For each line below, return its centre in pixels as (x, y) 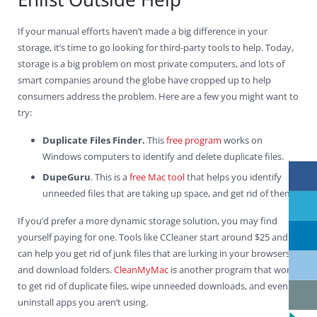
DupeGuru (67, 177)
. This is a (110, 177)
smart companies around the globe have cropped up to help (144, 80)
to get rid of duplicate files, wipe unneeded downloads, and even (153, 286)
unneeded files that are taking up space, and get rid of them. (169, 194)
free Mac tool (158, 177)
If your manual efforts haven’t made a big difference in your (143, 31)
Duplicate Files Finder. (94, 140)
